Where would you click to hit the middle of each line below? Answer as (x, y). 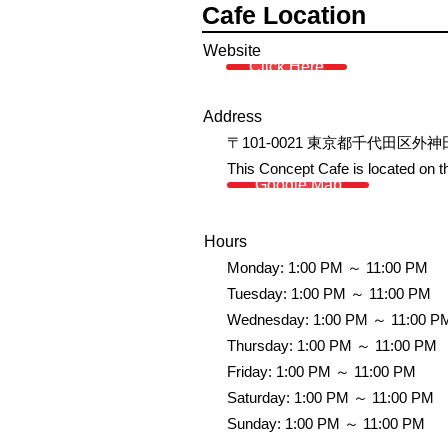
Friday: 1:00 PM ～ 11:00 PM (321, 371)
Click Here (286, 66)
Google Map (298, 184)
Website (232, 50)
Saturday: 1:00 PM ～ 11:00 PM (330, 397)
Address (232, 116)
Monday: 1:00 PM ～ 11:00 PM (327, 267)
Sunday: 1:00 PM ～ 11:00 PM (326, 423)
